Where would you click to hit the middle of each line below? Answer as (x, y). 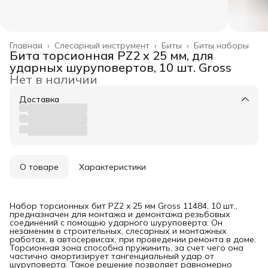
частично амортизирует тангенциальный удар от (112, 256)
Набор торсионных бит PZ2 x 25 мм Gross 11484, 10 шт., (124, 205)
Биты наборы (221, 45)
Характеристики (112, 167)
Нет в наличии (54, 79)
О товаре (39, 167)
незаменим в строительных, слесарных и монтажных (118, 231)
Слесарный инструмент (102, 45)
